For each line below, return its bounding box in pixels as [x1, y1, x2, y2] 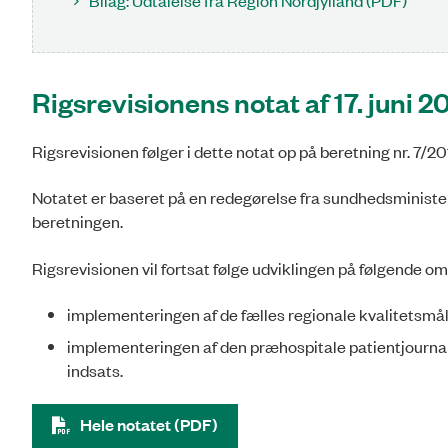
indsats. [67, 358, 123, 381]
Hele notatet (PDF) [80, 413, 218, 437]
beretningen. [32, 210, 123, 233]
